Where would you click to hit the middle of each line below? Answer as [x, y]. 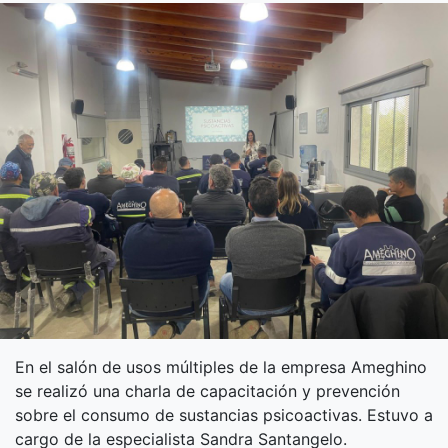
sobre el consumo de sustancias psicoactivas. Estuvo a [224, 414]
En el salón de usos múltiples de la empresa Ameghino [221, 366]
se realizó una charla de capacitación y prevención [207, 390]
